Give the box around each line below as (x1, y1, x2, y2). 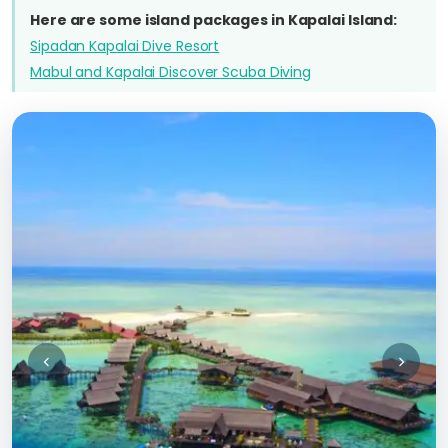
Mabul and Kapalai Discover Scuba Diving (30, 62, 312, 82)
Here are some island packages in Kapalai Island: (30, 10, 398, 30)
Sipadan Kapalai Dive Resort (30, 36, 220, 56)
